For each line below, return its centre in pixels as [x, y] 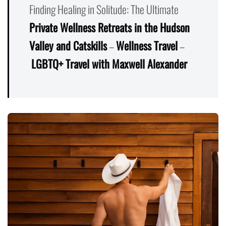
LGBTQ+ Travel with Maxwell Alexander [109, 63]
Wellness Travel [147, 45]
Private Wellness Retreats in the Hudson [109, 27]
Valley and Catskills [68, 45]
